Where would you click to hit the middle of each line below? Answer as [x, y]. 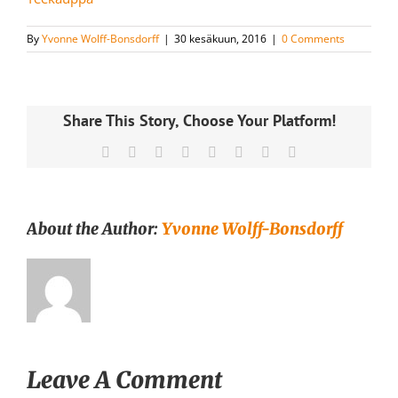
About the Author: [94, 228]
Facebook [137, 152]
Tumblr [236, 152]
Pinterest [267, 152]
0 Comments [313, 38]
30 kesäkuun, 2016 [220, 38]
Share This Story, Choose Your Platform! [199, 121]
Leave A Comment [124, 379]
